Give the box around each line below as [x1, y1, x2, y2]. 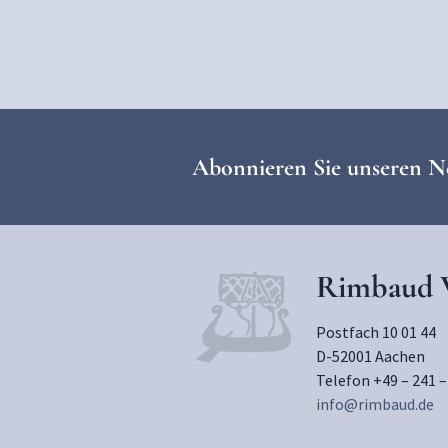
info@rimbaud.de [316, 394, 434, 414]
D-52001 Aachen [316, 346, 425, 366]
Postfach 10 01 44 [316, 322, 436, 342]
